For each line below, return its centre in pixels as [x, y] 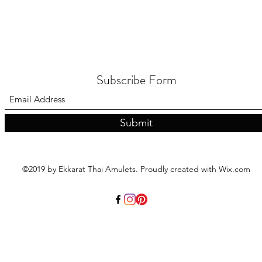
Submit [136, 123]
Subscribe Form [136, 80]
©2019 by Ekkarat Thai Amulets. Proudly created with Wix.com [136, 169]
